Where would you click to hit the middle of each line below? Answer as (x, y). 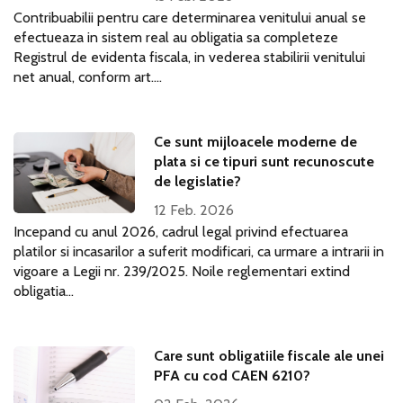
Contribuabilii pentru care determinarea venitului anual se (190, 18)
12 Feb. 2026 (194, 210)
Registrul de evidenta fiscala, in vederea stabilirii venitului (189, 57)
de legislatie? (198, 181)
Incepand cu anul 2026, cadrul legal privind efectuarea (181, 232)
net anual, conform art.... (88, 77)
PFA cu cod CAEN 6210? (233, 376)
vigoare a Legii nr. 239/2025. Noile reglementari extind (182, 271)
